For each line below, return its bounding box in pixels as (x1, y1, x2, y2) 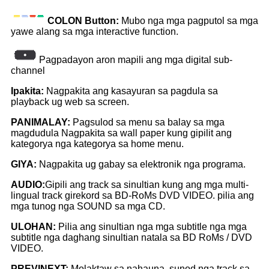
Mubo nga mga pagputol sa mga (121, 15, 258, 26)
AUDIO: (11, 179, 45, 190)
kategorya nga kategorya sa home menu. (11, 138, 184, 149)
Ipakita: (11, 85, 44, 96)
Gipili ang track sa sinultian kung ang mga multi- (45, 179, 249, 190)
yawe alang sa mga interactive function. (11, 26, 178, 37)
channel (11, 65, 45, 76)
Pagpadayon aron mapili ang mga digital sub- (39, 54, 232, 65)
